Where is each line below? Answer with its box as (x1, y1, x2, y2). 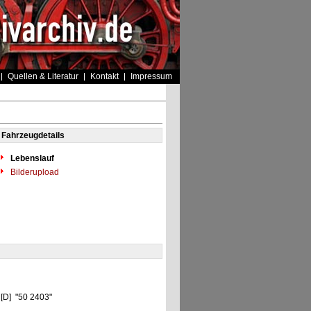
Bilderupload (8, 167, 59, 177)
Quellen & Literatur (7, 72, 78, 81)
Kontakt (90, 72, 119, 81)
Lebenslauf (10, 153, 54, 163)
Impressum (130, 72, 172, 81)
